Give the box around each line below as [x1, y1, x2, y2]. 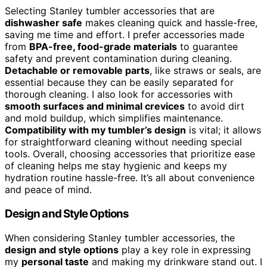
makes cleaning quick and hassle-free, [82, 17, 257, 29]
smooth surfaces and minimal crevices [5, 100, 185, 113]
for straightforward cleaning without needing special [5, 136, 242, 148]
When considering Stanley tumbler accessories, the [5, 231, 235, 244]
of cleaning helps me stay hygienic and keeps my [5, 160, 227, 172]
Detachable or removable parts [5, 64, 150, 77]
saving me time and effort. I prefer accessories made [5, 29, 244, 41]
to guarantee [177, 41, 238, 53]
